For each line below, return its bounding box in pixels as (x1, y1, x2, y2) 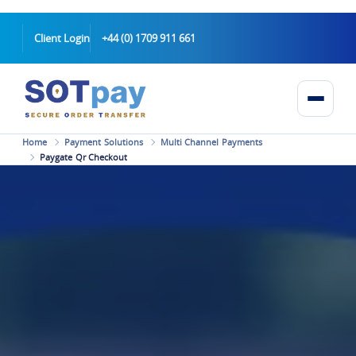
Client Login (34, 31, 90, 45)
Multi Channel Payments (160, 136, 262, 148)
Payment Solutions (64, 136, 143, 148)
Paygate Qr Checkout (40, 151, 128, 163)
